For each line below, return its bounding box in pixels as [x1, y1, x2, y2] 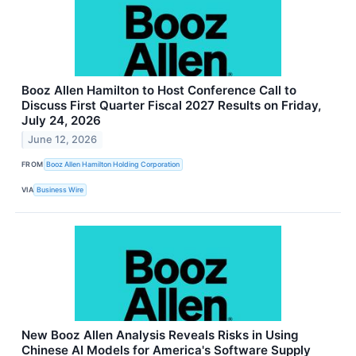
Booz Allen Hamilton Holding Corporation [46, 160, 180, 169]
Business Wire [37, 185, 84, 195]
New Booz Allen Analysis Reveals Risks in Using [21, 327, 299, 342]
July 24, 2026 [21, 112, 101, 128]
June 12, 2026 [28, 133, 98, 146]
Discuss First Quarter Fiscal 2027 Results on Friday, [21, 97, 321, 113]
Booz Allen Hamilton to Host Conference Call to [21, 82, 296, 98]
